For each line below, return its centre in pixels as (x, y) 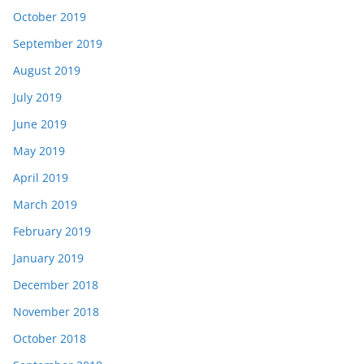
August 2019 (47, 70)
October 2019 (50, 16)
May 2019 (39, 150)
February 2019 (52, 231)
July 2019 (37, 97)
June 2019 (40, 123)
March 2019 (45, 204)
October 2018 (50, 338)
